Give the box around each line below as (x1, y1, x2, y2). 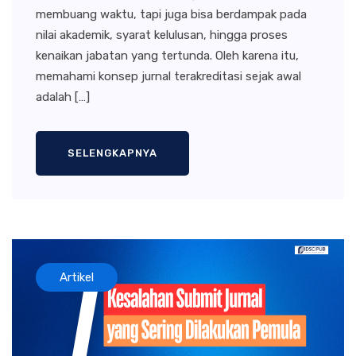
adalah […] (36, 90, 90, 105)
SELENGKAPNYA (68, 147, 157, 160)
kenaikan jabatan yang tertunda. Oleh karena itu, (36, 48, 299, 64)
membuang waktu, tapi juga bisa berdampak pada (36, 7, 307, 22)
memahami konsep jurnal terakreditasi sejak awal (36, 69, 301, 84)
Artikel (60, 270, 94, 285)
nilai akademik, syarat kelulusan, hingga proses (36, 28, 288, 43)
